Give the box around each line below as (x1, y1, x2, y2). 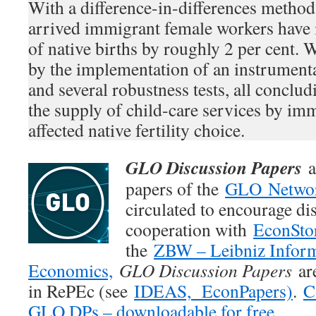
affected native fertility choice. (28, 118, 245, 142)
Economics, (28, 258, 113, 282)
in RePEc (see (28, 279, 134, 303)
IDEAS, (134, 279, 191, 303)
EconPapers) (191, 279, 293, 303)
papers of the (126, 176, 225, 200)
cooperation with (126, 217, 253, 241)
